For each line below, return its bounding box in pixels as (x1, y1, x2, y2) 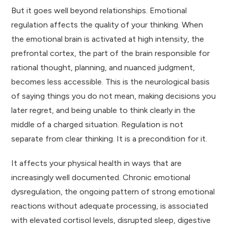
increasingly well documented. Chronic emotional (11, 172, 191, 182)
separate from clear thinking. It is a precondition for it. (11, 133, 208, 144)
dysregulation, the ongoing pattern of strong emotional (11, 186, 215, 196)
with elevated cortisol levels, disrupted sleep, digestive (11, 215, 211, 225)
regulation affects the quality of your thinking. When (11, 19, 204, 30)
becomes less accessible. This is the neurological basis (11, 76, 210, 87)
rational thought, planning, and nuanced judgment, (11, 62, 195, 72)
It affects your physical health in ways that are (11, 158, 182, 168)
